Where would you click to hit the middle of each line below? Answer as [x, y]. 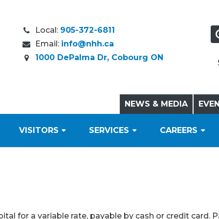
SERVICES [109, 130]
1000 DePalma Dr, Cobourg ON [99, 57]
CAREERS [179, 130]
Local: [47, 30]
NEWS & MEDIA [156, 104]
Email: [48, 44]
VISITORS [39, 130]
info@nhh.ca [87, 44]
